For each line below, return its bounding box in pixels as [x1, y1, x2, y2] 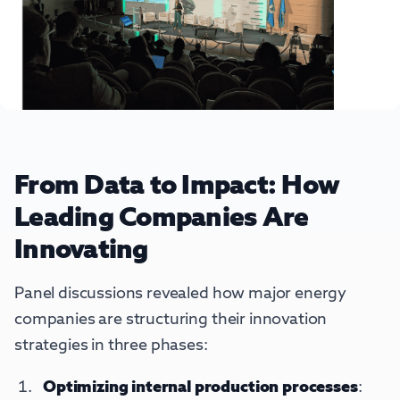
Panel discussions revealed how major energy [14, 286, 347, 303]
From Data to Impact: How [14, 173, 339, 201]
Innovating [14, 237, 148, 265]
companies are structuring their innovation [14, 312, 328, 329]
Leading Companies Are [14, 205, 309, 233]
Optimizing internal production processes [43, 379, 358, 396]
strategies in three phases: [14, 337, 208, 354]
